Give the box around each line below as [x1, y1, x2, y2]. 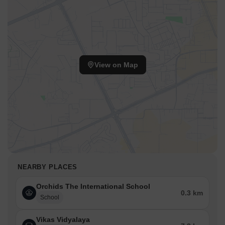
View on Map [94, 61, 138, 69]
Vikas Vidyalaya [36, 215, 90, 224]
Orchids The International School [36, 182, 150, 191]
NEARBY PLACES [18, 163, 77, 171]
